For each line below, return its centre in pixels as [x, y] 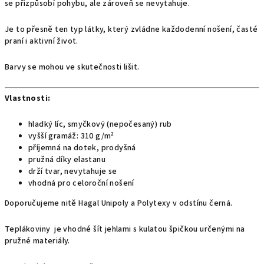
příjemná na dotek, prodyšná [82, 148]
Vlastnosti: [28, 98]
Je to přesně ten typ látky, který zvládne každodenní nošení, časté [131, 29]
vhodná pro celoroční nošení [81, 183]
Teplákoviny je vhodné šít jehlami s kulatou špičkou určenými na [125, 229]
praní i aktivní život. [42, 41]
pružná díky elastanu [67, 160]
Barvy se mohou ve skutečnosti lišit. [72, 67]
